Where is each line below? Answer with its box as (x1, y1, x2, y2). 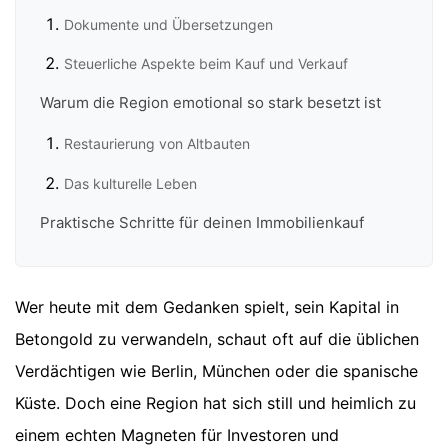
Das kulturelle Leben (64, 174, 197, 192)
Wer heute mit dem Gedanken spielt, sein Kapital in (15, 296, 399, 317)
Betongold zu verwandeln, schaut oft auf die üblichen (15, 328, 419, 349)
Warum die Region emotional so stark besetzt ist (40, 93, 381, 113)
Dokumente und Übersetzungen (64, 15, 273, 33)
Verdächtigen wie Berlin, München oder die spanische (15, 360, 418, 381)
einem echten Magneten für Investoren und (15, 424, 339, 445)
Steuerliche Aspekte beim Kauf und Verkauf (64, 54, 348, 72)
